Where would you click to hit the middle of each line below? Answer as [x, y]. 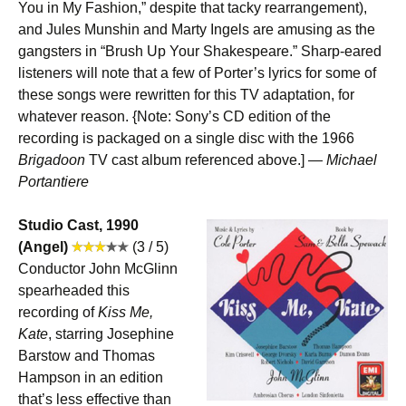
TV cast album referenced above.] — [206, 160]
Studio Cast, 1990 [78, 225]
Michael [352, 160]
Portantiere [53, 182]
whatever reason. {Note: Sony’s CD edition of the [174, 116]
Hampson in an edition [91, 377]
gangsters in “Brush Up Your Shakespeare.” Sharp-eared [200, 51]
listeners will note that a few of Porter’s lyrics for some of [197, 73]
